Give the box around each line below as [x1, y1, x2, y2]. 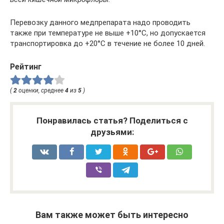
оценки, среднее [17, 86, 65, 94]
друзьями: [90, 126, 134, 137]
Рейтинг [10, 61, 41, 71]
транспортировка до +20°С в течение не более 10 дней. [10, 38, 205, 48]
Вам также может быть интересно [35, 209, 188, 220]
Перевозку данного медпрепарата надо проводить [10, 17, 190, 27]
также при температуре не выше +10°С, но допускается [10, 28, 205, 37]
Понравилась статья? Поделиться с [36, 115, 188, 125]
